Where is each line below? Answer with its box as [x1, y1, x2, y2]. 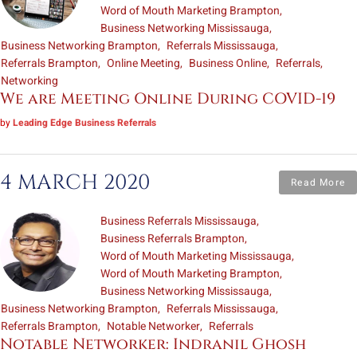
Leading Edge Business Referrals [13, 116, 156, 131]
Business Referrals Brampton [100, 229, 245, 247]
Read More [291, 175, 345, 190]
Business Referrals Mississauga [100, 212, 257, 229]
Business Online [189, 55, 267, 73]
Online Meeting [107, 55, 180, 73]
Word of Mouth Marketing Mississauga [100, 247, 292, 265]
